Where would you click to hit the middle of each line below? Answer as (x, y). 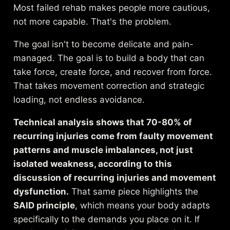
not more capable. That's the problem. (93, 21)
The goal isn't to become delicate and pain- (104, 44)
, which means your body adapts (143, 205)
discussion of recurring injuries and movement (115, 177)
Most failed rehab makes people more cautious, (112, 7)
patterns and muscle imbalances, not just (103, 150)
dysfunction (40, 191)
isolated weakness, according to (83, 164)
